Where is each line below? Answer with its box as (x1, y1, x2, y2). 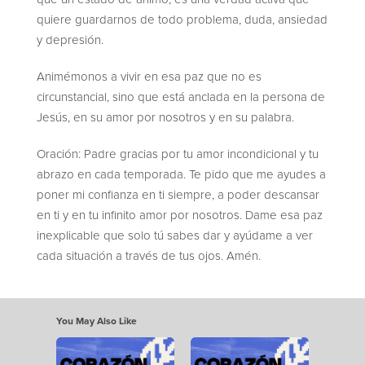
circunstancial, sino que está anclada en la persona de (37, 88, 325, 106)
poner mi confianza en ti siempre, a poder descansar (37, 186, 319, 204)
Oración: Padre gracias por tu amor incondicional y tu (37, 145, 319, 163)
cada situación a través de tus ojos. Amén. (37, 247, 261, 265)
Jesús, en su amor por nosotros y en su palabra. (37, 108, 294, 126)
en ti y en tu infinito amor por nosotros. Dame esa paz (37, 206, 323, 224)
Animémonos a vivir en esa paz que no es (37, 68, 262, 86)
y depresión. (37, 31, 103, 49)
